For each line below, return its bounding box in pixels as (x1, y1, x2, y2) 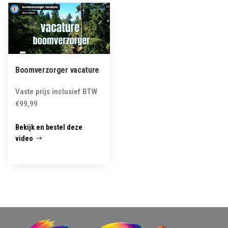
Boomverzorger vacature (15, 65, 99, 75)
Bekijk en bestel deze (15, 123, 82, 132)
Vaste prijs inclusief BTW (15, 87, 97, 97)
